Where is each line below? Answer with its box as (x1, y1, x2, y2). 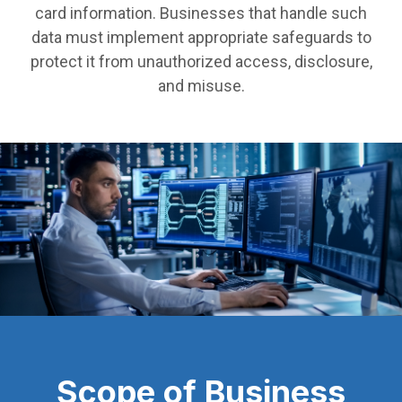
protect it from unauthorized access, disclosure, (30, 52, 372, 72)
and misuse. (157, 76, 245, 96)
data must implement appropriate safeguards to (31, 28, 371, 48)
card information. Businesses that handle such (35, 4, 367, 23)
